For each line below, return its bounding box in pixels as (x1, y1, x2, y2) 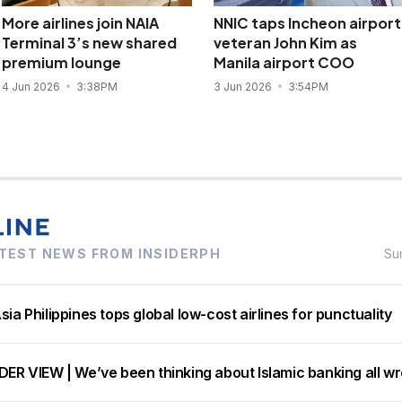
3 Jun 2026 (213, 80, 275, 93)
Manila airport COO (213, 53, 354, 72)
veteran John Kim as (213, 33, 357, 52)
